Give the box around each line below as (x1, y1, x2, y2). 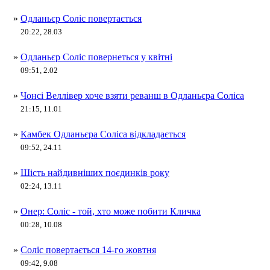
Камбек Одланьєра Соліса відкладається (20, 129, 186, 139)
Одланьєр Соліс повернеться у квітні (20, 52, 172, 62)
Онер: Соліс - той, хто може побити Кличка (20, 206, 201, 216)
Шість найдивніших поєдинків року (20, 168, 169, 178)
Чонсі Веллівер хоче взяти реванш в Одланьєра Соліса (20, 90, 244, 101)
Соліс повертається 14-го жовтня (20, 245, 156, 255)
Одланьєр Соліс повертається (20, 13, 142, 24)
